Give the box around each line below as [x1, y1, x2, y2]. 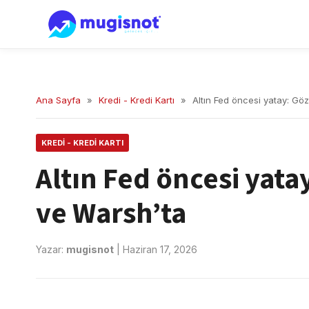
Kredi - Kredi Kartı [99, 94, 175, 106]
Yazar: [36, 243, 66, 255]
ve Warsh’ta [36, 193, 186, 235]
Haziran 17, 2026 [123, 243, 197, 255]
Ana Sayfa [36, 94, 81, 106]
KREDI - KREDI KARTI [41, 138, 123, 148]
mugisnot [66, 243, 114, 255]
